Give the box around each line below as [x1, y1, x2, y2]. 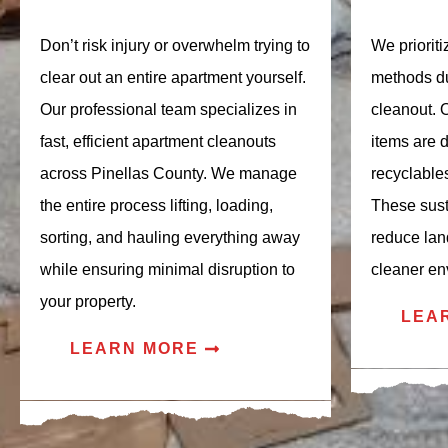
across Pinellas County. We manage [40, 164, 297, 182]
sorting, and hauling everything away [40, 228, 300, 246]
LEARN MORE [70, 339, 199, 357]
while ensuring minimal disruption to [40, 260, 295, 278]
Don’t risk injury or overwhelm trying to [40, 36, 310, 54]
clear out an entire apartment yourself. [40, 68, 306, 86]
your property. [40, 292, 136, 310]
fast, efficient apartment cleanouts [40, 132, 276, 150]
